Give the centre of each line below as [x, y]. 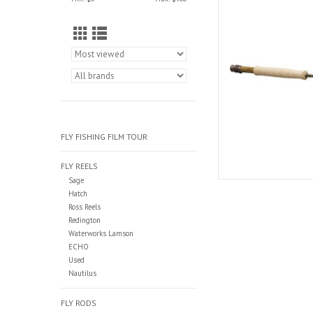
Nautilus [82, 274]
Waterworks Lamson [101, 234]
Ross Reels [84, 207]
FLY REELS [79, 166]
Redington [84, 220]
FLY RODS [79, 303]
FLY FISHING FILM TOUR [104, 137]
